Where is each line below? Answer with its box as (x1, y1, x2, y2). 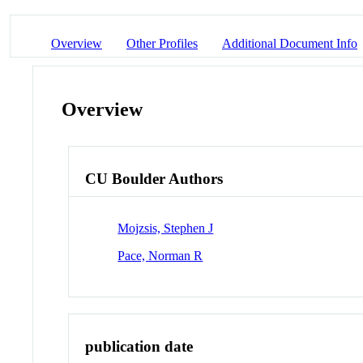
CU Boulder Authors (85, 170, 224, 188)
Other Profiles (126, 36, 198, 50)
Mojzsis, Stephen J (117, 220, 214, 235)
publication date (85, 337, 194, 355)
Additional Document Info (222, 36, 357, 50)
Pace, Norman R (117, 248, 203, 263)
